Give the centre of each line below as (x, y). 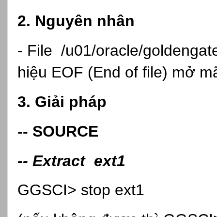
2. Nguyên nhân (76, 21)
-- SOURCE (58, 131)
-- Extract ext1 (71, 161)
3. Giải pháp (62, 101)
